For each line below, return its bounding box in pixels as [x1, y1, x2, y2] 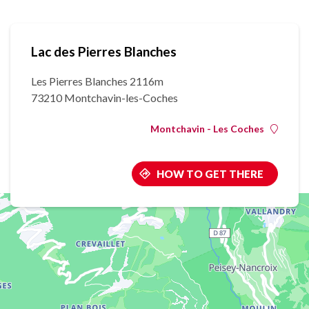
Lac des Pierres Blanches [31, 43, 177, 60]
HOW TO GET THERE [157, 168, 263, 181]
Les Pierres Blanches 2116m [31, 74, 163, 88]
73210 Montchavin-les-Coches [31, 91, 178, 105]
